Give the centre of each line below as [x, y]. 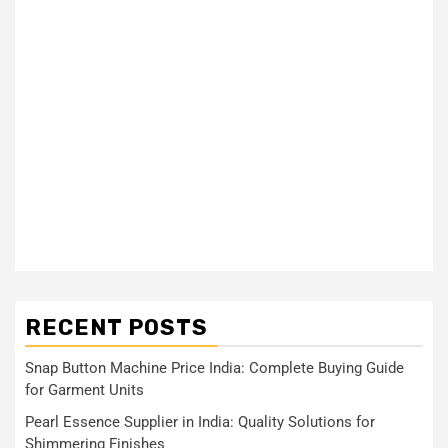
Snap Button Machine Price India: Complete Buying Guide [214, 367]
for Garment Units [84, 389]
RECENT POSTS [116, 327]
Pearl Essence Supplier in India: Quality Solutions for [200, 421]
